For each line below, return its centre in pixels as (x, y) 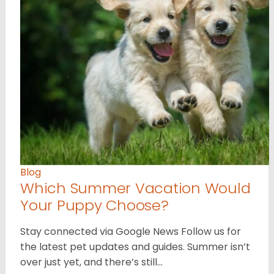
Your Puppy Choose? (94, 205)
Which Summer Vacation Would (135, 188)
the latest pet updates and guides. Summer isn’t (135, 246)
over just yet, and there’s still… (91, 262)
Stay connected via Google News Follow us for (131, 231)
